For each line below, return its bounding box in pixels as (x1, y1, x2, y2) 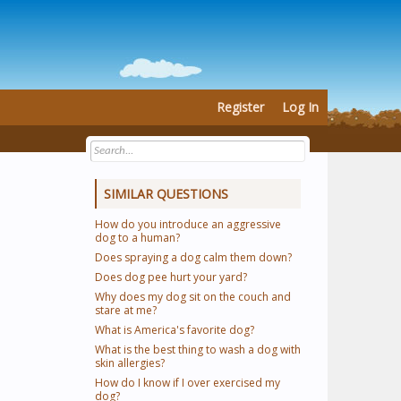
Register (217, 98, 264, 115)
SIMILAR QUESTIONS (104, 185, 228, 202)
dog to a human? (95, 230, 180, 245)
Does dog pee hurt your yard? (95, 269, 247, 285)
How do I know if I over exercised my (95, 375, 280, 390)
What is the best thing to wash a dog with (95, 342, 301, 357)
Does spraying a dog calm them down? (95, 250, 292, 265)
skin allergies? (95, 355, 165, 371)
